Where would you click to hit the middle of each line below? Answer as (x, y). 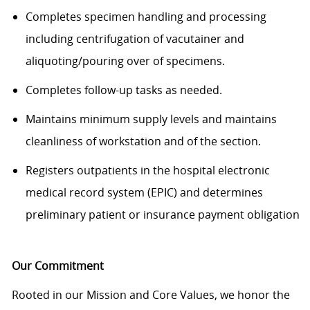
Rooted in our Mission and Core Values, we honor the (151, 295)
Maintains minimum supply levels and (125, 119)
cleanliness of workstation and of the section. (143, 142)
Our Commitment (57, 266)
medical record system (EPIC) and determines (144, 193)
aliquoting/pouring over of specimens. (126, 61)
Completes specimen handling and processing (146, 17)
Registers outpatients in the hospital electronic (147, 171)
